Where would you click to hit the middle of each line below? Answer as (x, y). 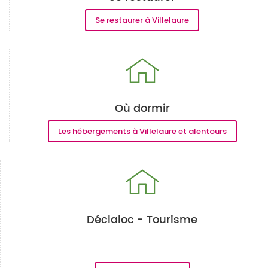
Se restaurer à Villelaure (142, 20)
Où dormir (142, 109)
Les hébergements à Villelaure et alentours (142, 131)
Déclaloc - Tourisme (142, 220)
